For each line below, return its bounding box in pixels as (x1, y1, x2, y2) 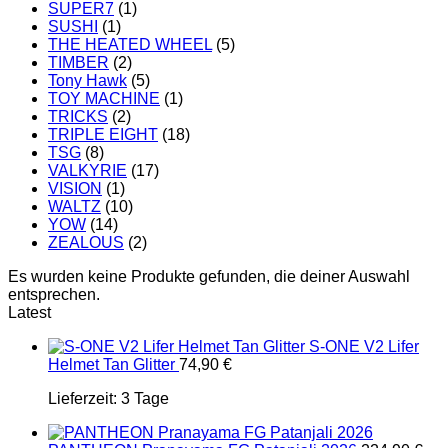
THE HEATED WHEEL (48, 36, 212, 53)
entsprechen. (8, 286, 100, 303)
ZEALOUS (48, 234, 124, 251)
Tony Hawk (48, 72, 127, 89)
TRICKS (48, 108, 108, 125)
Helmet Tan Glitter (48, 356, 175, 373)
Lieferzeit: (48, 390, 121, 407)
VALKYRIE (48, 162, 127, 179)
